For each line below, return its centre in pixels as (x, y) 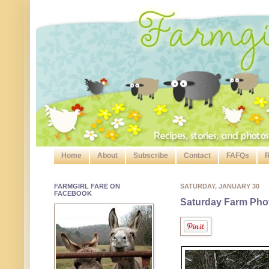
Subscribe (151, 156)
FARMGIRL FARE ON (87, 186)
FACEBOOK (73, 194)
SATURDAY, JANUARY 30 (220, 186)
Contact (197, 156)
